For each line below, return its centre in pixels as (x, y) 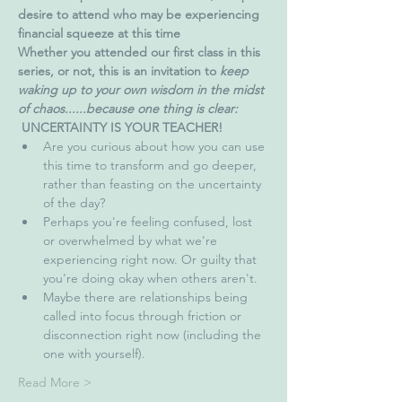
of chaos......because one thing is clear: (130, 109)
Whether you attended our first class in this (141, 52)
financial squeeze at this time (99, 33)
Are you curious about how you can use (156, 146)
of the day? (74, 203)
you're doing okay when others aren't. (150, 278)
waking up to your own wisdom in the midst (143, 90)
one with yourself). (96, 354)
